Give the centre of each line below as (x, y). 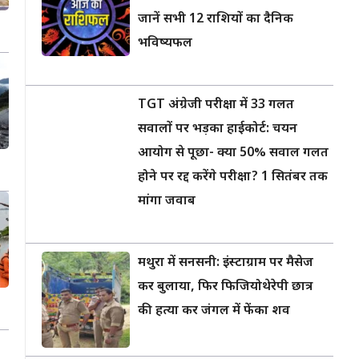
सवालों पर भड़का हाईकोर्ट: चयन (218, 129)
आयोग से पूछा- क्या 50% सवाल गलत (233, 153)
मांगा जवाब (167, 202)
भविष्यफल (165, 44)
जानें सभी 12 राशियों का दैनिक (216, 20)
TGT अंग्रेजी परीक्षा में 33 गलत (216, 105)
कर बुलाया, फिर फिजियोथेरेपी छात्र (225, 287)
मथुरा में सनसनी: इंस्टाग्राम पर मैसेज (226, 263)
